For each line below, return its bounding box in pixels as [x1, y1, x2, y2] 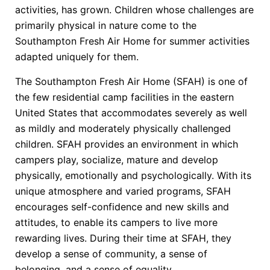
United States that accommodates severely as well [15, 106, 247, 119]
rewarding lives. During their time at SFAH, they [15, 231, 231, 244]
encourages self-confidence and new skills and [15, 200, 229, 213]
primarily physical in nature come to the [15, 19, 196, 32]
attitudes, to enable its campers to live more [15, 216, 218, 228]
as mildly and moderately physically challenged [15, 122, 231, 134]
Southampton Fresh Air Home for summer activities [15, 35, 250, 48]
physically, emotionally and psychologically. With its [15, 169, 251, 181]
